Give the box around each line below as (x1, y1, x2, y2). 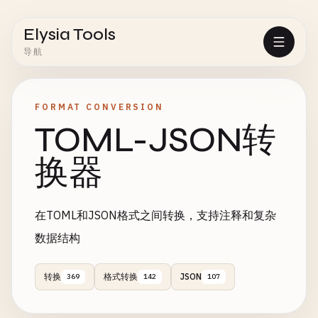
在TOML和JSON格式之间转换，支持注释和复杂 (35, 208, 276, 222)
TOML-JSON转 (35, 120, 276, 160)
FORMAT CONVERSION (35, 102, 164, 112)
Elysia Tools (23, 24, 116, 45)
